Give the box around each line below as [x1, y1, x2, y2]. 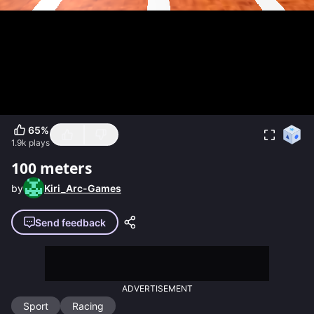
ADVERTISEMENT [121, 283, 193, 294]
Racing [72, 300, 104, 312]
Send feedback [35, 216, 106, 228]
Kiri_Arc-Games [44, 182, 121, 194]
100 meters [11, 158, 92, 178]
